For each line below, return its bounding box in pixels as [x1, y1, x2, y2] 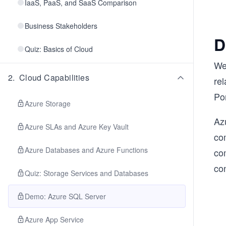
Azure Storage [25, 98, 71, 108]
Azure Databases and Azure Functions [25, 145, 148, 155]
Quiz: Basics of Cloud [25, 44, 93, 54]
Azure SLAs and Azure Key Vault [25, 122, 129, 132]
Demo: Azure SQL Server [25, 191, 106, 201]
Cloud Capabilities [19, 72, 90, 83]
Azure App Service [25, 214, 84, 224]
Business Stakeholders [25, 21, 97, 31]
